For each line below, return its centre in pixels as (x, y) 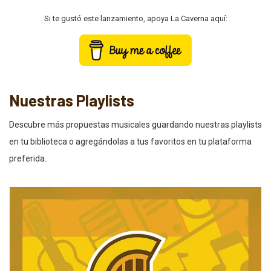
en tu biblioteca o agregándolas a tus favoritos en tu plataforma (130, 142)
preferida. (28, 159)
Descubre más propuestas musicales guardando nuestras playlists (135, 125)
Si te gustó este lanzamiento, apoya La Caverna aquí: (135, 19)
